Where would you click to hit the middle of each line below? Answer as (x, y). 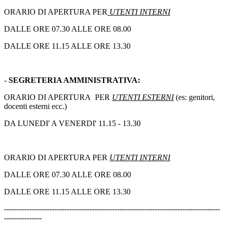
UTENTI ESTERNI (143, 97)
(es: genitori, (194, 97)
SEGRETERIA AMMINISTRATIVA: (74, 80)
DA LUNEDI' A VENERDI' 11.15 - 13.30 (72, 124)
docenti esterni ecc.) (35, 106)
